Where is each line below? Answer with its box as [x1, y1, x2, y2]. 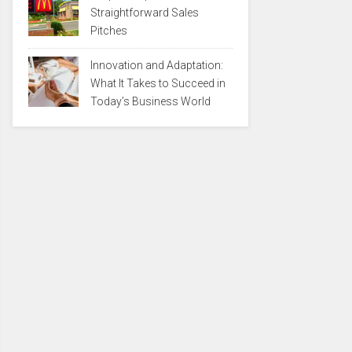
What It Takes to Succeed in [90, 77, 225, 90]
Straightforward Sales [90, 6, 199, 19]
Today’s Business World [90, 95, 211, 108]
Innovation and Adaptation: [90, 59, 223, 71]
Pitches [90, 24, 127, 37]
